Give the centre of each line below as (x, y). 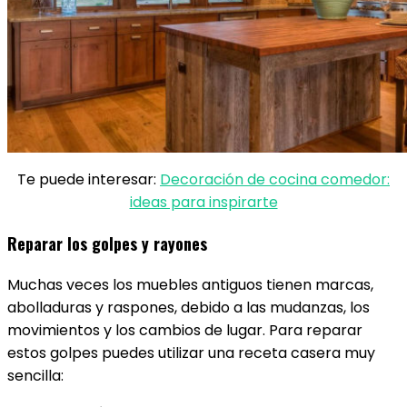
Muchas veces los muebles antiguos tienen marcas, (190, 285)
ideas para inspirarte (203, 202)
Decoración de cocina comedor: (275, 179)
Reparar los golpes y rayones (107, 243)
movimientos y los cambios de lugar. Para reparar (185, 330)
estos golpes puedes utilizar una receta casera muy (191, 353)
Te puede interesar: (89, 179)
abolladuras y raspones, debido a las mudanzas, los (189, 308)
